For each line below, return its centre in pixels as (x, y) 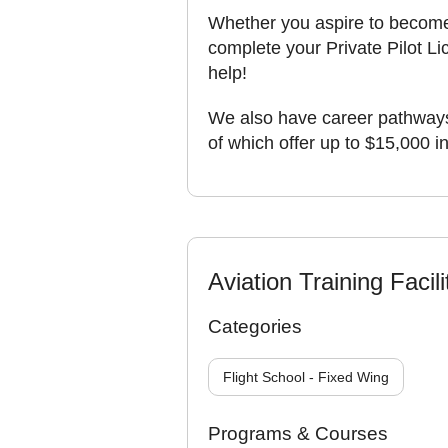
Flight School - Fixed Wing (306, 377)
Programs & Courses (298, 433)
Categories (255, 326)
